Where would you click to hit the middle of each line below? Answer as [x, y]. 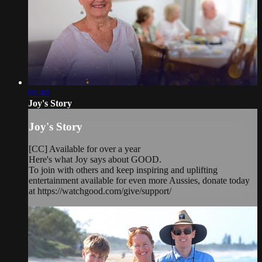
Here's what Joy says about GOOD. [95, 160]
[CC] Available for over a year [85, 149]
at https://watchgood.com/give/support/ [100, 191]
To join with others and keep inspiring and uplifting [123, 170]
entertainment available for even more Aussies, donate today [139, 181]
